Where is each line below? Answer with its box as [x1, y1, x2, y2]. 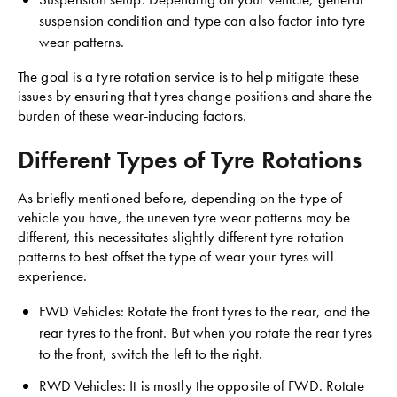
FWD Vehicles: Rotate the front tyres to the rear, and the [39, 301, 370, 321]
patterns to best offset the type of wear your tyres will [18, 246, 334, 266]
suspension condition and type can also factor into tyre [39, 11, 366, 30]
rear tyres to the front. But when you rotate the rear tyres [39, 323, 372, 342]
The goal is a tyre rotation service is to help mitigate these [18, 66, 360, 86]
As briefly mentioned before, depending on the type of [18, 188, 343, 207]
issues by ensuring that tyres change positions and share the [18, 86, 373, 105]
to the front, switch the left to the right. [39, 344, 263, 363]
